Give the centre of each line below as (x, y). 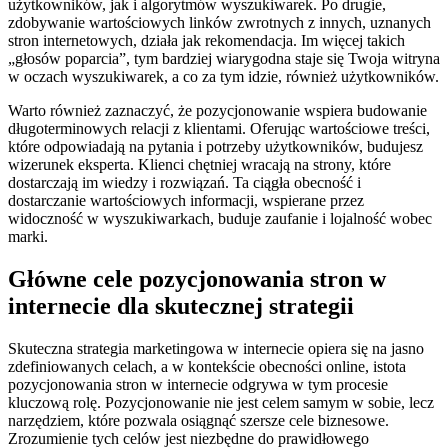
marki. (28, 236)
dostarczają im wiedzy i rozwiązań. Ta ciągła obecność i (184, 182)
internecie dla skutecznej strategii (181, 305)
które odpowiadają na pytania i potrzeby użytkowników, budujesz (215, 146)
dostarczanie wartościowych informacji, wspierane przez (186, 200)
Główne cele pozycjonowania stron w (197, 278)
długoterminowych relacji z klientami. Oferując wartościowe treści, (219, 128)
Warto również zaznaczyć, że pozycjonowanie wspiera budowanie (217, 110)
